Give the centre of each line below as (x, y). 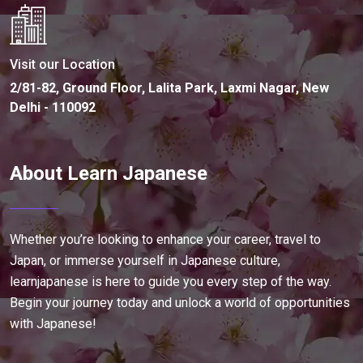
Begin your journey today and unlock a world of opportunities (180, 302)
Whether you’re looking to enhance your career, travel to (165, 239)
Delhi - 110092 (53, 107)
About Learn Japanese (109, 173)
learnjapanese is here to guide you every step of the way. (171, 281)
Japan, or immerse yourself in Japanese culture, (145, 260)
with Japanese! (53, 323)
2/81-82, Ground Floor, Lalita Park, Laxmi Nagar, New (169, 88)
